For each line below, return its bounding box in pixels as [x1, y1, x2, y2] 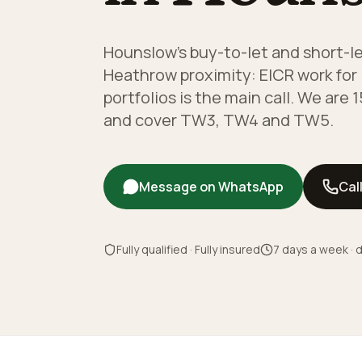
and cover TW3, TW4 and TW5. [103, 109, 334, 131]
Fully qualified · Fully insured [116, 242, 260, 257]
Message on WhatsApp [139, 178, 284, 196]
